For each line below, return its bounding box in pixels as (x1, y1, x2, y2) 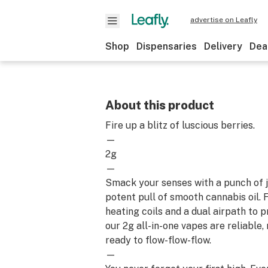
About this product (105, 98, 214, 112)
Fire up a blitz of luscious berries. (105, 120, 255, 131)
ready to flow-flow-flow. (105, 234, 211, 246)
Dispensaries (136, 41, 197, 52)
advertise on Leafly (190, 16, 257, 24)
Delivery (204, 41, 242, 52)
